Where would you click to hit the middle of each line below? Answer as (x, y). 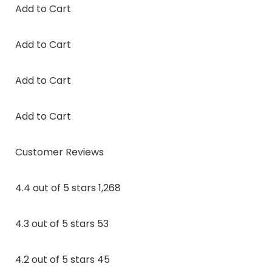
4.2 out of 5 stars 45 (62, 259)
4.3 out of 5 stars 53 (62, 223)
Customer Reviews (59, 152)
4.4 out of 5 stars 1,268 (68, 188)
